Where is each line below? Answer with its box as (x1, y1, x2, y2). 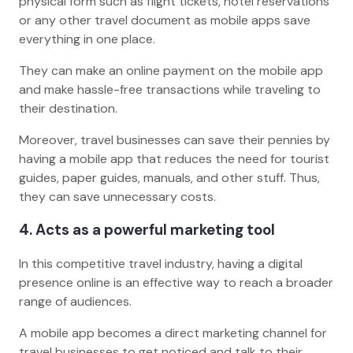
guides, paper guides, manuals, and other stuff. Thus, (19, 169, 320, 186)
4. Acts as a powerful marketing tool (19, 220, 281, 240)
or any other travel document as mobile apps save (19, 11, 310, 28)
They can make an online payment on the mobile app (19, 61, 323, 79)
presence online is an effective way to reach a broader (19, 273, 333, 291)
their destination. (19, 99, 124, 117)
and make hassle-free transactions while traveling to (19, 80, 321, 98)
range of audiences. (19, 292, 135, 310)
